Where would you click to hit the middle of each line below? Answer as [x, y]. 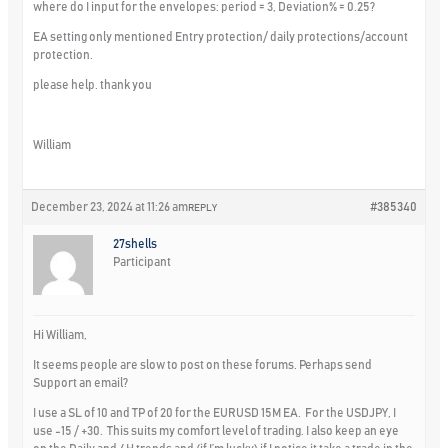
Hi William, [60, 334]
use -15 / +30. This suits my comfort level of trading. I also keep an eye [216, 430]
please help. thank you [93, 84]
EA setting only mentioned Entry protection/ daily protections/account [221, 36]
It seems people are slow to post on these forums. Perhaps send [203, 364]
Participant [142, 261]
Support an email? [81, 382]
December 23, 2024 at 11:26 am [110, 206]
